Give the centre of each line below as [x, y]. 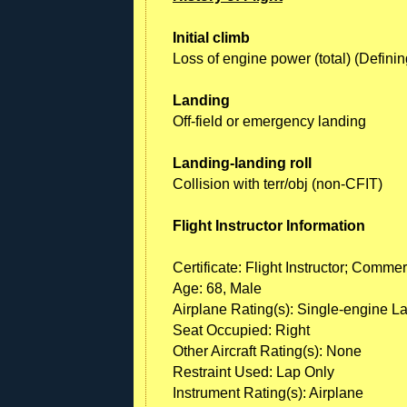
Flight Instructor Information [269, 225]
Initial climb [211, 37]
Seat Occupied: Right [241, 330]
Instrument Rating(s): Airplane [268, 392]
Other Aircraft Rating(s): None [267, 351]
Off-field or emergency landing [269, 121]
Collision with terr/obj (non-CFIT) [278, 184]
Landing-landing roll [242, 163]
